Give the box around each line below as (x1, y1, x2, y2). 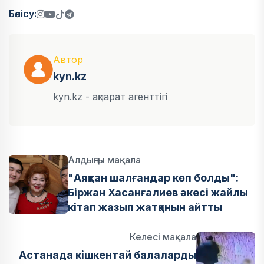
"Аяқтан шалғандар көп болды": (68, 171, 239, 184)
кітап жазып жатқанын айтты (68, 200, 222, 213)
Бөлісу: (9, 8, 37, 19)
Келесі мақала (130, 230, 196, 243)
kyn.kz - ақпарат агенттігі (53, 90, 167, 103)
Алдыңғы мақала (68, 153, 141, 166)
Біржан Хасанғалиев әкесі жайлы (68, 186, 248, 199)
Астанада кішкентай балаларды (19, 248, 196, 261)
